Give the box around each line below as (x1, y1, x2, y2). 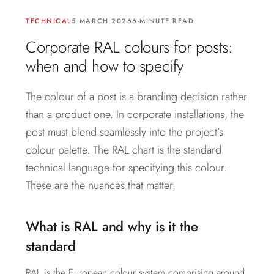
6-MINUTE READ (132, 16, 194, 26)
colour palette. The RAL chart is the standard (26, 142, 221, 158)
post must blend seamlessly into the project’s (26, 124, 223, 140)
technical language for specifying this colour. (26, 160, 227, 176)
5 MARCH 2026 (71, 16, 133, 26)
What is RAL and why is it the (26, 217, 198, 236)
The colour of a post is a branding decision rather (26, 89, 247, 105)
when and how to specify (26, 54, 184, 78)
